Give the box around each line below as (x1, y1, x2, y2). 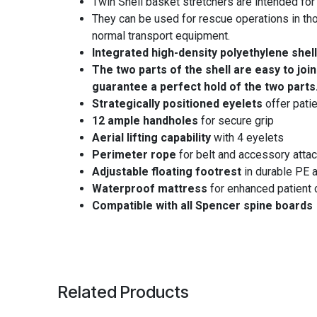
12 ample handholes (92, 114, 199, 128)
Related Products (58, 282, 190, 303)
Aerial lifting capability (92, 131, 212, 145)
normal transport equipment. (92, 29, 231, 43)
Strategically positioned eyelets (92, 97, 263, 111)
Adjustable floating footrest (92, 165, 242, 179)
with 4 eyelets (211, 131, 284, 145)
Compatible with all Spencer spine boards (92, 199, 313, 213)
